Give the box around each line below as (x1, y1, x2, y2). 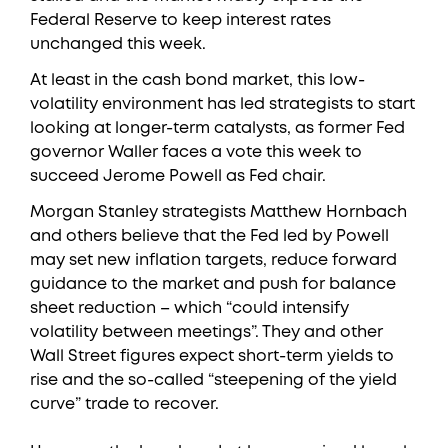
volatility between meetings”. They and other (30, 325, 383, 340)
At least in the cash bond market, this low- (30, 73, 365, 88)
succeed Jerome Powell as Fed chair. (30, 169, 326, 184)
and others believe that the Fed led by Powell (30, 229, 389, 244)
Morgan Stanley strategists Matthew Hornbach (30, 205, 407, 220)
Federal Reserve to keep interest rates (30, 13, 331, 28)
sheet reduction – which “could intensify (30, 301, 349, 316)
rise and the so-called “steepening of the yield (30, 373, 397, 388)
